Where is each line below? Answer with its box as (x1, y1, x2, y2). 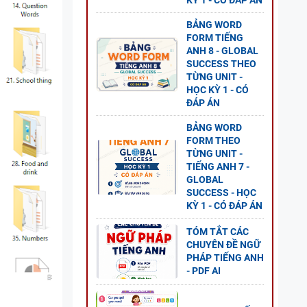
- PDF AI (186, 265, 221, 276)
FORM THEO (186, 135, 241, 146)
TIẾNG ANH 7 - (186, 161, 249, 172)
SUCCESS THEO (186, 58, 256, 69)
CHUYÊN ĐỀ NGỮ (186, 239, 260, 250)
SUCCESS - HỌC (186, 187, 256, 198)
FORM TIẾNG (186, 32, 243, 43)
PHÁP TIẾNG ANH (186, 252, 264, 263)
